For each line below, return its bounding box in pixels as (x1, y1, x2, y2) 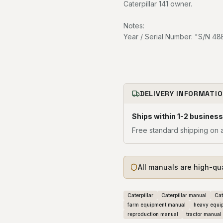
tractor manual (186, 211, 222, 217)
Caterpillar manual (161, 192, 207, 198)
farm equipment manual (127, 202, 186, 208)
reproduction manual (127, 211, 178, 217)
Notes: (123, 21, 144, 30)
